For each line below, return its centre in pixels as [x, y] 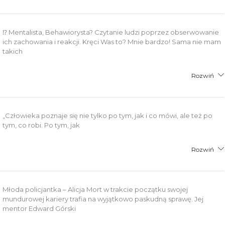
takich [13, 51]
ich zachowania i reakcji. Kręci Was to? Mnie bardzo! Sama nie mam [112, 41]
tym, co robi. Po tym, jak [41, 125]
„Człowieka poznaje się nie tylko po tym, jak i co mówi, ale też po [108, 115]
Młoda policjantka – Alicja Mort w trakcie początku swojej [95, 189]
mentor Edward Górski [39, 208]
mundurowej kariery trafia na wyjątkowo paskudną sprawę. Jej [103, 199]
